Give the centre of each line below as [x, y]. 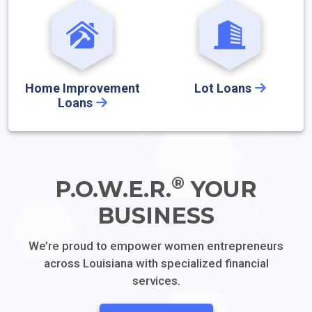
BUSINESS [156, 216]
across [63, 263]
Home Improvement [82, 88]
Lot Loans [223, 88]
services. [156, 281]
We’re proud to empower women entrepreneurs [156, 246]
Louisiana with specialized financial [175, 263]
